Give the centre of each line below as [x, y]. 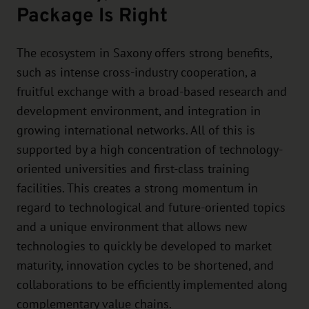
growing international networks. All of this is [136, 131]
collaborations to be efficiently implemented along [152, 285]
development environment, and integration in [139, 111]
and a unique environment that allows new [132, 227]
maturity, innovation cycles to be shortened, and [145, 266]
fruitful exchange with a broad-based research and [152, 92]
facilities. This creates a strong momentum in [137, 189]
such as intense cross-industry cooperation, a [137, 73]
